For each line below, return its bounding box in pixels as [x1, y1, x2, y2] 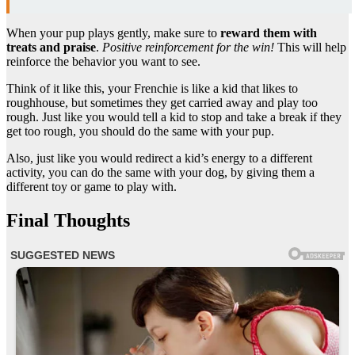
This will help [274, 40, 346, 55]
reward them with [220, 26, 317, 40]
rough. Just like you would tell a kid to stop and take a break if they [6, 110, 342, 124]
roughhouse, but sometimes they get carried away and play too [6, 96, 318, 110]
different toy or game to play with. [6, 180, 177, 194]
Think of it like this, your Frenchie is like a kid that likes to [6, 82, 298, 96]
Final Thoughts [6, 210, 130, 231]
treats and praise [6, 40, 96, 55]
